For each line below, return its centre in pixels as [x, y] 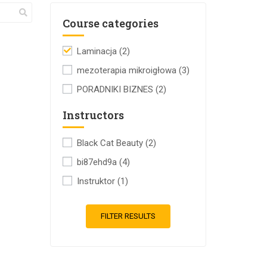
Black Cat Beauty [111, 143]
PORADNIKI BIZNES [116, 89]
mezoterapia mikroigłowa [128, 70]
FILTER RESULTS [128, 216]
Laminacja [98, 51]
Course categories [110, 23]
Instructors [93, 115]
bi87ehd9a [98, 162]
